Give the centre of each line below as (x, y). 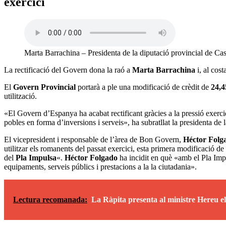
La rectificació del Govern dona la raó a (68, 70)
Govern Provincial (44, 87)
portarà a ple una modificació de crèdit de (143, 87)
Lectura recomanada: (50, 199)
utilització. (20, 96)
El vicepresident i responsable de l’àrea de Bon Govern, (94, 139)
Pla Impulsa (36, 157)
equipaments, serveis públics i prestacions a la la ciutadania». (100, 166)
